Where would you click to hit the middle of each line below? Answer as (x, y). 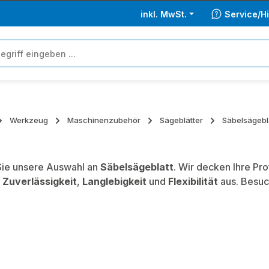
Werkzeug (29, 120)
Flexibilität (193, 181)
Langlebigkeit (114, 181)
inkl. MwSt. (164, 14)
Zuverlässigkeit (40, 181)
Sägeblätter (181, 120)
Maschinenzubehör (104, 120)
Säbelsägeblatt (137, 167)
